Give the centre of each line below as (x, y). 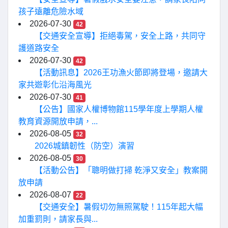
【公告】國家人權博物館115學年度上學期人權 (119, 109)
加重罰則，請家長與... (58, 219)
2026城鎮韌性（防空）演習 (84, 146)
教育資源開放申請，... (58, 121)
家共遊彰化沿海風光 (55, 85)
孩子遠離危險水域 (51, 11)
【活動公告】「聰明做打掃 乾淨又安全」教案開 (121, 170)
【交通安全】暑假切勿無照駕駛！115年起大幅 (119, 207)
